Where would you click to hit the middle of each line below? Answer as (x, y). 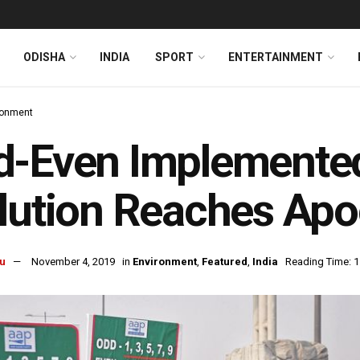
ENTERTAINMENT (276, 57)
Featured (225, 262)
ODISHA (44, 57)
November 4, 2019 (73, 262)
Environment (165, 262)
